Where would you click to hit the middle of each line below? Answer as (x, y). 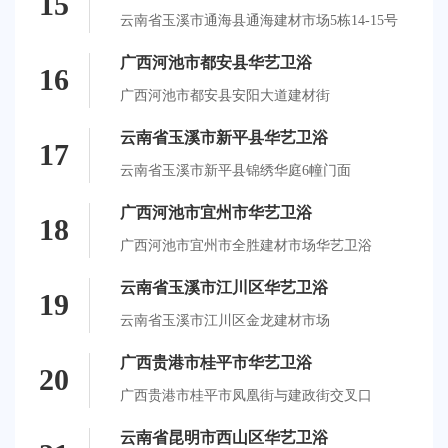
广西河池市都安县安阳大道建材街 (225, 95)
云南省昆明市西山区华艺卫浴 (224, 437)
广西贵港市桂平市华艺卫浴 (216, 362)
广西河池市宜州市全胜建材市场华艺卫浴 (246, 245)
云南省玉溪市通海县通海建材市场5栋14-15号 (259, 20)
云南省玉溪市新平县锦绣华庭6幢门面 (235, 170)
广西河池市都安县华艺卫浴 (216, 62)
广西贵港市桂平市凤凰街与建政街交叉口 (246, 395)
